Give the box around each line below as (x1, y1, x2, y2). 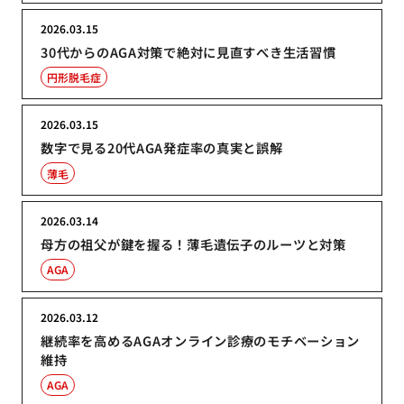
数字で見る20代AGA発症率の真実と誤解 (41, 138, 283, 158)
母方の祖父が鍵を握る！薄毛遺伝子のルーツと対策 (41, 234, 346, 253)
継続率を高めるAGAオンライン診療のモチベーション (41, 330, 361, 350)
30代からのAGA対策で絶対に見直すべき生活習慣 (41, 41, 336, 61)
